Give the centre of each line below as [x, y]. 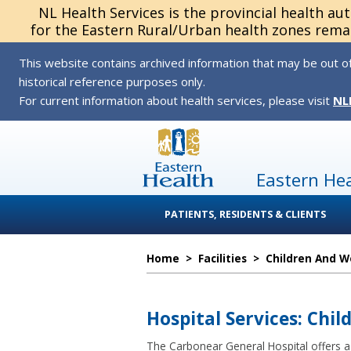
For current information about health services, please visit [176, 100]
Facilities [223, 258]
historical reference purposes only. [112, 81]
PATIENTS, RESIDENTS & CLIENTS [245, 214]
